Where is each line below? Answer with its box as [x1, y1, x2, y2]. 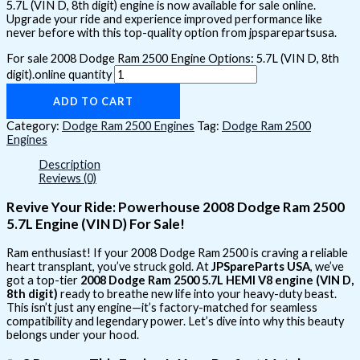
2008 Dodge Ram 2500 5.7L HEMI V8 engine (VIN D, [80, 273, 354, 288]
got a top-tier [6, 273, 80, 288]
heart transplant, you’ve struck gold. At [6, 260, 211, 274]
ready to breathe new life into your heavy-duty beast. [58, 287, 337, 301]
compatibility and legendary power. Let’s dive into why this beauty [6, 314, 344, 329]
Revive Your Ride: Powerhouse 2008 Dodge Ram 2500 [6, 198, 345, 216]
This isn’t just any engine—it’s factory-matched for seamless [6, 301, 317, 315]
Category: [6, 118, 62, 133]
